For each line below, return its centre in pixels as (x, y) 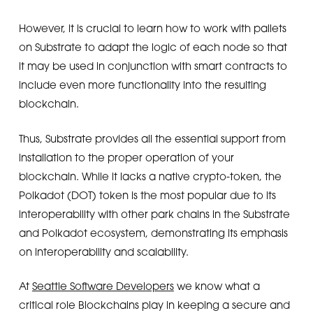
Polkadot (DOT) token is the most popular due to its (147, 195)
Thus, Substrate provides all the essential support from (152, 138)
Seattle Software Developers (103, 286)
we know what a (217, 286)
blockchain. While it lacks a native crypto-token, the (150, 176)
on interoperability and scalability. (103, 251)
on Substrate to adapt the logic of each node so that (153, 47)
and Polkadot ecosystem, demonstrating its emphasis (153, 232)
